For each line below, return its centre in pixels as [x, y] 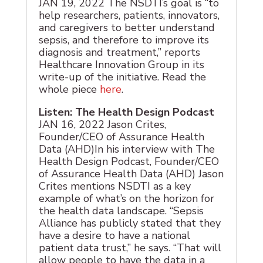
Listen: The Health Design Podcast [126, 112]
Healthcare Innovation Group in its [121, 65]
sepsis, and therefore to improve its [124, 40]
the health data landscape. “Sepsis [121, 211]
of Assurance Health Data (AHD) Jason [131, 174]
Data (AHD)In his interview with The [127, 149]
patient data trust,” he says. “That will [130, 248]
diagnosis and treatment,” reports [119, 53]
